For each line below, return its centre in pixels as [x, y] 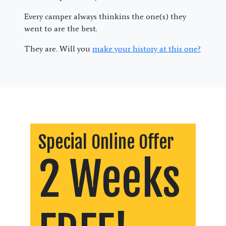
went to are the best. [61, 28]
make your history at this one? [147, 48]
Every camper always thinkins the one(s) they [105, 16]
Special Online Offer [106, 142]
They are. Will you [58, 48]
